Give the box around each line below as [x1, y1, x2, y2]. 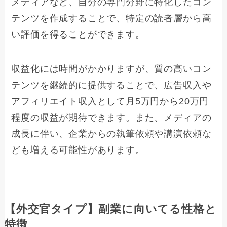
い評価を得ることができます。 [11, 29, 145, 40]
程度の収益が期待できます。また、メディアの [11, 112, 212, 123]
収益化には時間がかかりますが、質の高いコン [11, 64, 212, 74]
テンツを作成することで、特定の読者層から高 [11, 13, 212, 24]
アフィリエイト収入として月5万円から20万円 [11, 96, 209, 107]
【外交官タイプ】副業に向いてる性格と [4, 203, 217, 216]
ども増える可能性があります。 [11, 145, 145, 156]
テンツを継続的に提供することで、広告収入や [11, 80, 212, 91]
